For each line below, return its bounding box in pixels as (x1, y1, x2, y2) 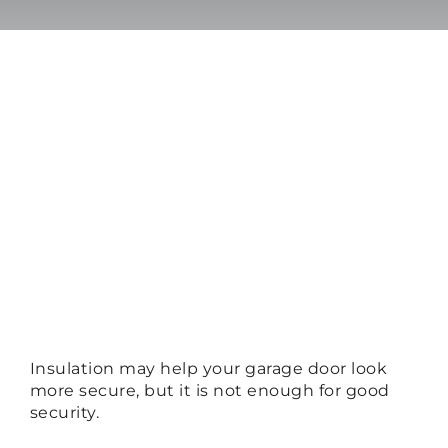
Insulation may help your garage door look (29, 359, 388, 379)
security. (29, 403, 100, 423)
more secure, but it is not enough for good (29, 381, 390, 401)
